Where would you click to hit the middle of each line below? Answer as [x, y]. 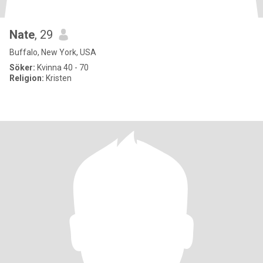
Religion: [27, 78]
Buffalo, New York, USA [53, 52]
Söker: [22, 68]
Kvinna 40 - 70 [62, 68]
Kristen [58, 78]
